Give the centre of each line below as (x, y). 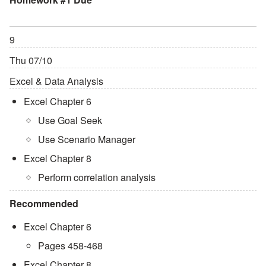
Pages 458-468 (70, 245)
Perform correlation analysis (97, 177)
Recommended (44, 203)
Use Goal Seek (70, 120)
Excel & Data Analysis (56, 81)
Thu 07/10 (31, 60)
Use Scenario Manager (87, 139)
